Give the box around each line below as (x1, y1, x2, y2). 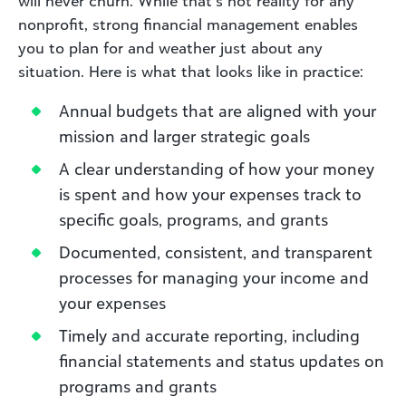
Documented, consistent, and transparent (59, 241, 372, 262)
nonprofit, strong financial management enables (18, 14, 358, 34)
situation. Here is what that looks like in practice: (18, 62, 363, 81)
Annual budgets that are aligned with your (59, 100, 376, 121)
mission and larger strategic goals (59, 125, 310, 146)
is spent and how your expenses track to (59, 183, 362, 204)
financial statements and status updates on (59, 350, 384, 371)
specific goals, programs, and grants (59, 208, 328, 229)
